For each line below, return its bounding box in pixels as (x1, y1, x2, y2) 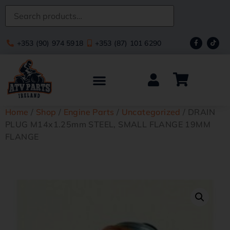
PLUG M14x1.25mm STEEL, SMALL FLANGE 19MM (5, 119, 210, 129)
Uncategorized (121, 107, 181, 117)
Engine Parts (63, 107, 114, 117)
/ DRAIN (180, 107, 216, 117)
